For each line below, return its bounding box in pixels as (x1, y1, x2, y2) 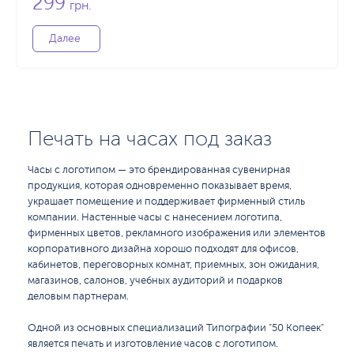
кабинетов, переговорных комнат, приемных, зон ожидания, (28, 259, 319, 270)
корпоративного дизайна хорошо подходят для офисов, (28, 243, 299, 254)
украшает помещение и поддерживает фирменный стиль (28, 196, 305, 207)
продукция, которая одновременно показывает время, (28, 180, 292, 191)
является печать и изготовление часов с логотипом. (28, 338, 278, 349)
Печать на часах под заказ (28, 127, 272, 150)
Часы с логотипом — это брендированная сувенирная (28, 164, 290, 175)
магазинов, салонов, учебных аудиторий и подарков (28, 275, 283, 286)
